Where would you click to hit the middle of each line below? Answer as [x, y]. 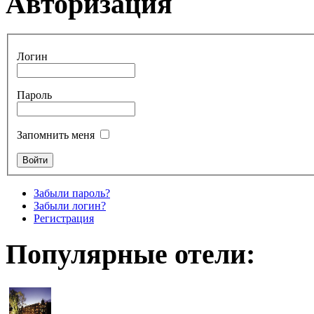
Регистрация [64, 218]
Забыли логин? [70, 205]
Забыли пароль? [72, 193]
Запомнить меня [56, 135]
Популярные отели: [130, 254]
